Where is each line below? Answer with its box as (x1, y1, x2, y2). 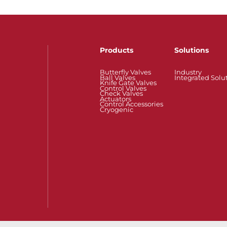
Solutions (174, 46, 209, 55)
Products (100, 46, 133, 55)
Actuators (100, 94, 131, 103)
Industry (174, 68, 202, 77)
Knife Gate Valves (100, 79, 157, 87)
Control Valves (100, 84, 146, 92)
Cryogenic (100, 105, 133, 113)
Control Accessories (100, 100, 163, 108)
